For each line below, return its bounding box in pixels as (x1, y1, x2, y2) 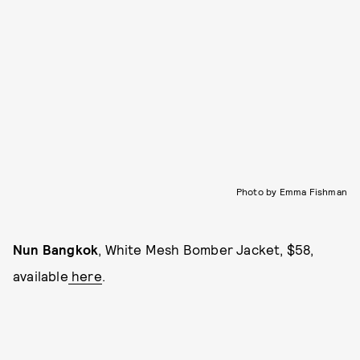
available (13, 268, 68, 284)
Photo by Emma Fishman (235, 186, 347, 197)
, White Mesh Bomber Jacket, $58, (98, 241, 314, 257)
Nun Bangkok (13, 241, 99, 257)
